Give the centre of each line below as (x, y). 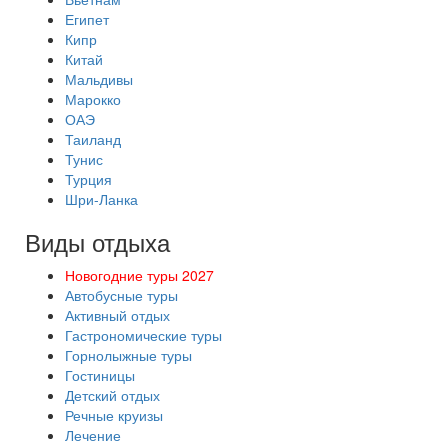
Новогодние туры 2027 (139, 275)
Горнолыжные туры (128, 355)
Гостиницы (100, 375)
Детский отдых (112, 395)
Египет (87, 19)
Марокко (93, 99)
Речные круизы (114, 415)
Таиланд (93, 139)
